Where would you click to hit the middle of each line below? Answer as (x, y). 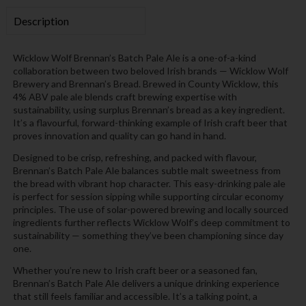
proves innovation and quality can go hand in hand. (119, 135)
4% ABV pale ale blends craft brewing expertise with (125, 96)
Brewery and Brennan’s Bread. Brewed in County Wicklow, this (145, 83)
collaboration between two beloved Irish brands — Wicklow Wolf (150, 70)
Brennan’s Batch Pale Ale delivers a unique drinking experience (146, 283)
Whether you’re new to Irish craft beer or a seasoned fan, (135, 270)
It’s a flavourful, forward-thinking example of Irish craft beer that (150, 122)
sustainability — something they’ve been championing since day (148, 236)
